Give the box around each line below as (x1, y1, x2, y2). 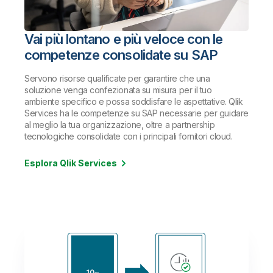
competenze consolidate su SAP (24, 46, 218, 63)
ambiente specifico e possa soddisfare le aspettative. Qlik (24, 96, 243, 107)
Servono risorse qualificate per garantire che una (24, 73, 210, 83)
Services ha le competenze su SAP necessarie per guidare (24, 107, 249, 118)
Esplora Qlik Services (24, 157, 117, 168)
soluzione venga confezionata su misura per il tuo (24, 84, 212, 95)
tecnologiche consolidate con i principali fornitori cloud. (24, 130, 233, 141)
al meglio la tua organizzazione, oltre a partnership (24, 119, 215, 130)
